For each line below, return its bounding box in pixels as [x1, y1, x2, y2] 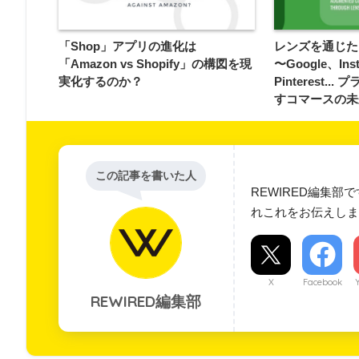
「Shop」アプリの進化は [58, 39, 196, 54]
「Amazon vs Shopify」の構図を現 [58, 57, 252, 71]
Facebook [302, 276, 342, 288]
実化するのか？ [58, 75, 143, 89]
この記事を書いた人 [95, 169, 196, 183]
